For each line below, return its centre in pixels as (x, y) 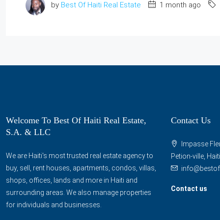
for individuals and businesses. (54, 205)
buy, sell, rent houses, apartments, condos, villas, (81, 168)
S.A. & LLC (28, 132)
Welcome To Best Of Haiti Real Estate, (76, 120)
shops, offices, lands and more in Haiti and (72, 180)
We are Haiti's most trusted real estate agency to (80, 155)
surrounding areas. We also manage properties (79, 192)
